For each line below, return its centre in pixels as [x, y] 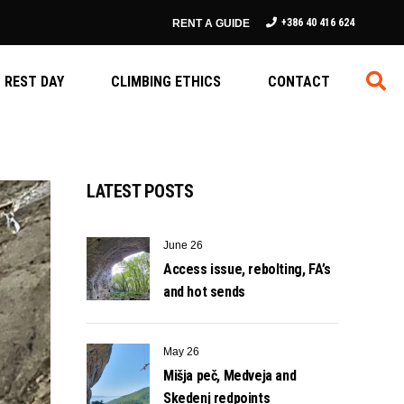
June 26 [183, 245]
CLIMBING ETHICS [166, 81]
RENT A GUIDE [211, 23]
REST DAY [34, 81]
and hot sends [204, 292]
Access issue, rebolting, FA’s [247, 269]
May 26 [181, 352]
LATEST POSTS [140, 191]
